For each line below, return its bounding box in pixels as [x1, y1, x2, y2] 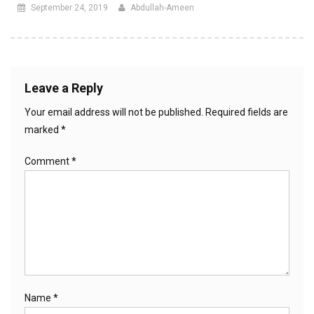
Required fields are [205, 107, 288, 118]
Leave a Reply [25, 81, 103, 96]
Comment [25, 156, 71, 168]
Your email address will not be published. [25, 107, 203, 118]
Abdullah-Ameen [130, 3, 194, 13]
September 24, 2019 [31, 3, 108, 13]
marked [25, 124, 61, 136]
